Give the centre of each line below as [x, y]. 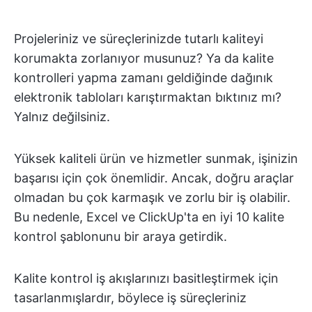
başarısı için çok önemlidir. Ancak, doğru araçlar [154, 178]
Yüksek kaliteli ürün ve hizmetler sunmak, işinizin [156, 158]
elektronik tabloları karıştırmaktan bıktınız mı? [148, 97]
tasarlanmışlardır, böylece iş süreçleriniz [130, 298]
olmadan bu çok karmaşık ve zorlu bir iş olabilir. [152, 197]
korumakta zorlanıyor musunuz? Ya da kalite [144, 58]
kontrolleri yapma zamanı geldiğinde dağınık [143, 78]
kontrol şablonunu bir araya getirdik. [120, 236]
